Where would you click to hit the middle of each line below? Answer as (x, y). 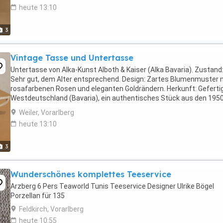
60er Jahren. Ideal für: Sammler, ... (64, 108)
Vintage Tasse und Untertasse (72, 58)
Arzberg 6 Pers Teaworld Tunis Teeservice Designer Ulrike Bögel (112, 186)
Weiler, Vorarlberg (47, 112)
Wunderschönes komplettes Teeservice (91, 174)
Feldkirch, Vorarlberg (51, 209)
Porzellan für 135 (38, 196)
